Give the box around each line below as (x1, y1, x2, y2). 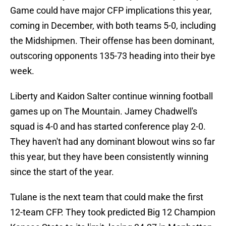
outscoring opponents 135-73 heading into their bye (10, 50, 215, 62)
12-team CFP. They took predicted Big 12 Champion (10, 207, 215, 218)
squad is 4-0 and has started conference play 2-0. (10, 121, 206, 132)
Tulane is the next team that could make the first (10, 192, 203, 203)
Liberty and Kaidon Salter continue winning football (10, 91, 213, 102)
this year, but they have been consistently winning (10, 151, 208, 162)
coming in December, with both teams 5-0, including (10, 20, 216, 31)
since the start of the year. (10, 166, 116, 178)
